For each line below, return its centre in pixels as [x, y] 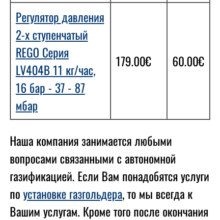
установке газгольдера [73, 193]
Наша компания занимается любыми [91, 140]
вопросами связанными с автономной [93, 158]
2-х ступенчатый [52, 34]
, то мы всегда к [157, 193]
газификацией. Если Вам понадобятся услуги [110, 176]
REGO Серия [42, 52]
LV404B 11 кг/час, [55, 70]
